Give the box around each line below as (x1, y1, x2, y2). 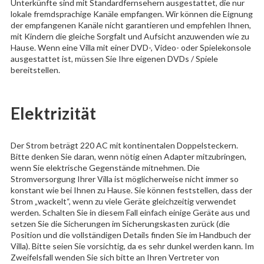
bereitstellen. (10, 64, 60, 75)
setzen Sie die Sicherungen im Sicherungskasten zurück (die (10, 218, 230, 229)
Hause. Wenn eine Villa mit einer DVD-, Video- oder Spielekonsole (10, 42, 251, 52)
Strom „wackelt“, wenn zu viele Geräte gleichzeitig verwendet (10, 196, 236, 206)
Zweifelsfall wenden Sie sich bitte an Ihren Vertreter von (10, 252, 219, 262)
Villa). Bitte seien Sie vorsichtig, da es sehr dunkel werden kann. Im (10, 240, 254, 251)
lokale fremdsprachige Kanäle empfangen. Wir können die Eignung (10, 8, 253, 19)
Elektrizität (10, 103, 96, 123)
